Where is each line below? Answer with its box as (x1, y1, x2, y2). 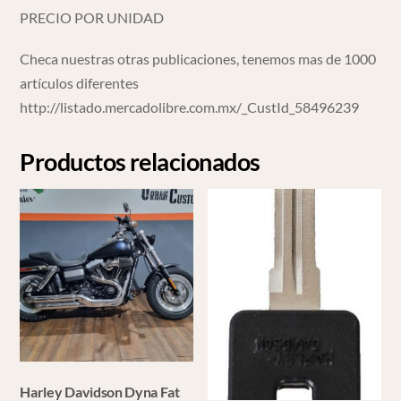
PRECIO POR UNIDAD (20, 8, 165, 26)
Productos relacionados (20, 147, 260, 177)
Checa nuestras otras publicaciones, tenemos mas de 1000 (20, 50, 377, 68)
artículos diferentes (20, 74, 140, 92)
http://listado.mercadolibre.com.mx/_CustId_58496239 (20, 98, 360, 116)
